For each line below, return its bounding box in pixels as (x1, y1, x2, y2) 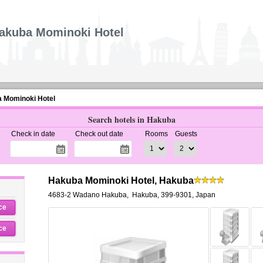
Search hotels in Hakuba (87, 113, 176, 126)
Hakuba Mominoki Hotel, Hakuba (48, 176, 194, 186)
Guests (174, 130, 197, 138)
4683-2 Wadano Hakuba (48, 191, 127, 199)
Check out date (75, 130, 123, 138)
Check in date (11, 130, 55, 138)
